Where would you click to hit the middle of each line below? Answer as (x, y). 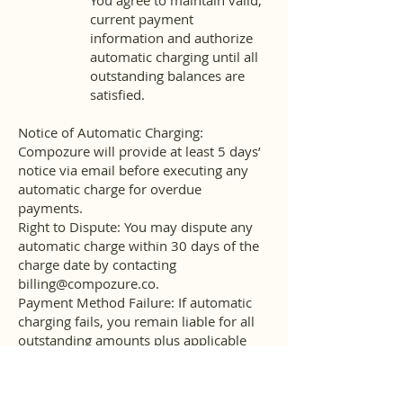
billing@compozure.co (87, 283)
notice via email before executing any (133, 170)
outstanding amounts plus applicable (132, 340)
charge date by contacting (97, 264)
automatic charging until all (174, 57)
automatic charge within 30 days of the (139, 246)
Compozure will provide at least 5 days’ (139, 151)
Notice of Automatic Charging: (111, 132)
